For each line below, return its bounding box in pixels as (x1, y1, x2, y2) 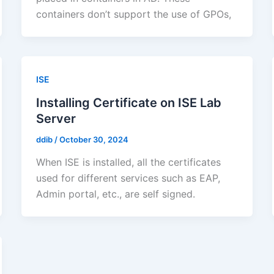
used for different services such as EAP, (35, 172, 220, 185)
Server (35, 111, 76, 126)
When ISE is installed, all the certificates (35, 156, 221, 169)
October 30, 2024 (59, 134, 128, 144)
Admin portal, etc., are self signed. (35, 188, 195, 201)
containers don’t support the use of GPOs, (35, 7, 231, 20)
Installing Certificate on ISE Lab (35, 95, 221, 110)
